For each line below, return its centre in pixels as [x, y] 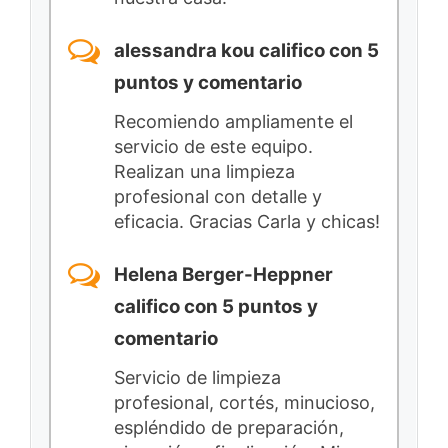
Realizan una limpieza [204, 171]
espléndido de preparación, [229, 427]
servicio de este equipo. [213, 146]
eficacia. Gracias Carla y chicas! [247, 221]
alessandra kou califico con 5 [246, 51]
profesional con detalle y [218, 196]
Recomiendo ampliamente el [233, 121]
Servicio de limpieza [197, 377]
